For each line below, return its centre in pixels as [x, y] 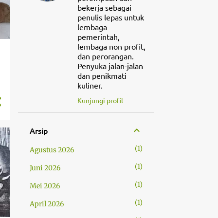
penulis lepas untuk [110, 17]
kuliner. [90, 85]
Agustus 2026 [52, 150]
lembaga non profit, [111, 46]
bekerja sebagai [104, 7]
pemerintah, [98, 36]
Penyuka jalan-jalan [110, 66]
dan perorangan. [105, 56]
